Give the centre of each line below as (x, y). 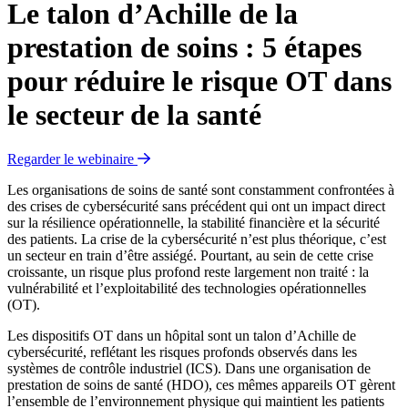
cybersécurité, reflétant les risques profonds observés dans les (182, 352)
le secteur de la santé (134, 114)
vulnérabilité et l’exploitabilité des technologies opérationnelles (187, 289)
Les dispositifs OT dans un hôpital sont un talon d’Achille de (182, 336)
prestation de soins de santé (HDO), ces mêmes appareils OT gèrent (201, 385)
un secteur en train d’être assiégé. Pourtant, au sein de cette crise (190, 256)
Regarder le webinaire (71, 159)
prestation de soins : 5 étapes (184, 47)
